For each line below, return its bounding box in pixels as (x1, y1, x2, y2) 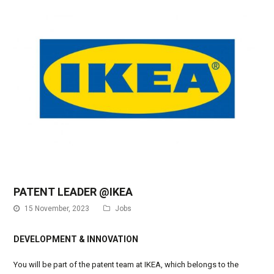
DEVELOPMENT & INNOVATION (13, 234, 139, 244)
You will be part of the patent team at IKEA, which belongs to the (13, 260, 239, 269)
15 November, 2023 (24, 204, 90, 213)
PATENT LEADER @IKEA (13, 185, 133, 198)
